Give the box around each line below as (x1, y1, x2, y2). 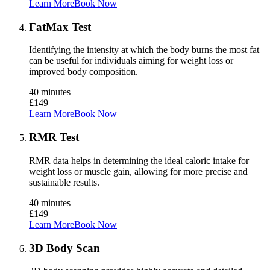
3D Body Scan (29, 241, 100, 254)
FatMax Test (29, 20, 91, 33)
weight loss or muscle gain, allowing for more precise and (29, 166, 248, 177)
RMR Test (29, 131, 79, 144)
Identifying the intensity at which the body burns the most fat (29, 45, 259, 55)
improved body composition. (29, 66, 138, 77)
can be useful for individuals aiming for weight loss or (29, 55, 233, 66)
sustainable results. (29, 177, 99, 187)
